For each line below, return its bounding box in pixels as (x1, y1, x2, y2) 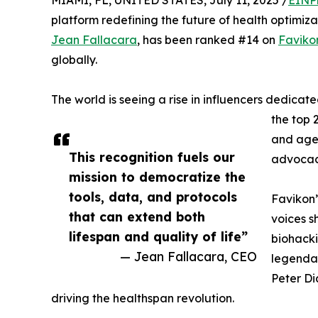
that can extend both (69, 209, 205, 224)
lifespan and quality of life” (69, 229, 248, 244)
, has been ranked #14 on (137, 33, 278, 47)
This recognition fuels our (69, 149, 235, 165)
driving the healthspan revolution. (51, 291, 234, 305)
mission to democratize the (69, 169, 246, 185)
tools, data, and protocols (69, 189, 237, 204)
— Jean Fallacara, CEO (120, 248, 257, 264)
